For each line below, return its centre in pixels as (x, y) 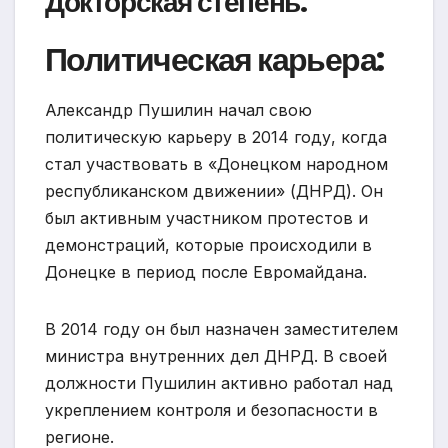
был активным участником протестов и (206, 218)
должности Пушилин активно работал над (219, 383)
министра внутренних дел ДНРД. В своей (216, 356)
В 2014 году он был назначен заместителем (221, 329)
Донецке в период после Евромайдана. (206, 272)
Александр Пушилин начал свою (178, 110)
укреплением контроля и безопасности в (211, 410)
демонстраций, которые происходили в (208, 245)
